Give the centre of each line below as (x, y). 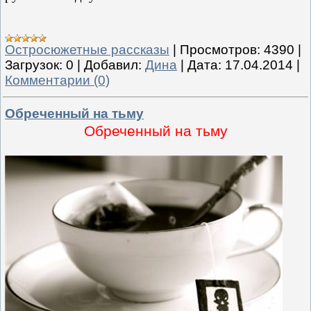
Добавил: (113, 65)
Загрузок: (34, 65)
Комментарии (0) (57, 80)
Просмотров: (220, 49)
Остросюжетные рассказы (87, 49)
